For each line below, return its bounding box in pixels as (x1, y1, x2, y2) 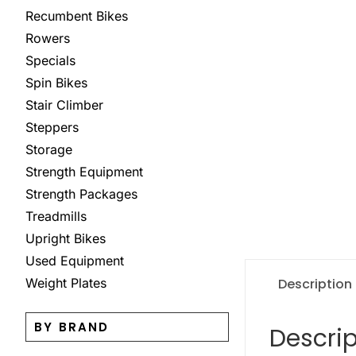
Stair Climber (25, 97, 103, 114)
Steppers (25, 119, 79, 136)
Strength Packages (25, 186, 137, 203)
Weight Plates (25, 275, 106, 292)
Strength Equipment (25, 164, 143, 180)
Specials (25, 52, 75, 69)
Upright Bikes (25, 230, 106, 247)
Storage (25, 141, 72, 158)
